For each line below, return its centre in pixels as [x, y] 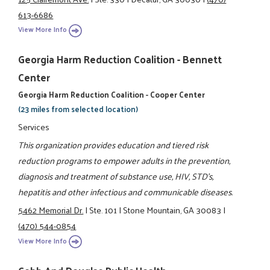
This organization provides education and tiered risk [114, 144]
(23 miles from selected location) [78, 109]
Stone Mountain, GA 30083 [172, 210]
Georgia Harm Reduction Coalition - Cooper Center [112, 95]
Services [34, 126]
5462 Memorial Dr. [51, 210]
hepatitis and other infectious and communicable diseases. [126, 191]
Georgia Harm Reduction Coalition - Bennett [120, 59]
